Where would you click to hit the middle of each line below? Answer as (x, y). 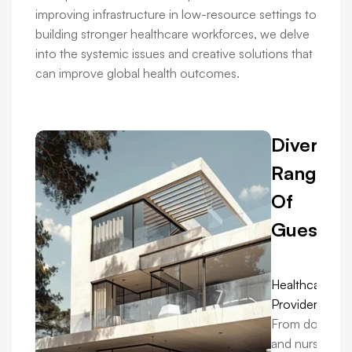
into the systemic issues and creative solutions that (174, 54)
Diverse (305, 145)
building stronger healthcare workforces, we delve (172, 34)
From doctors (309, 324)
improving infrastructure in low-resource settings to (176, 15)
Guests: (306, 230)
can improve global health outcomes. (137, 73)
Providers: (299, 304)
